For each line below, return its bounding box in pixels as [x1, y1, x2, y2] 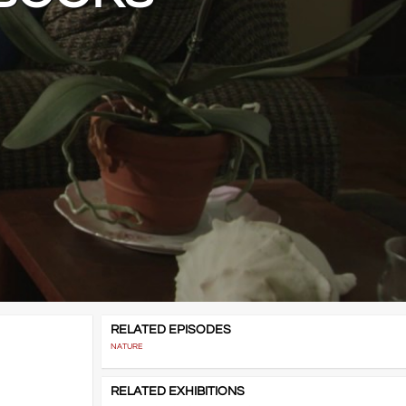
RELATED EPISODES [110, 324, 231, 337]
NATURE [110, 343, 142, 352]
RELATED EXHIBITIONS [110, 385, 245, 399]
